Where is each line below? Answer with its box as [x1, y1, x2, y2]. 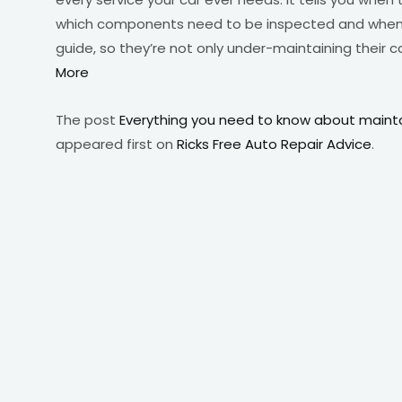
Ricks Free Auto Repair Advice [177, 134, 371, 153]
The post [56, 109, 119, 129]
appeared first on [56, 134, 177, 153]
